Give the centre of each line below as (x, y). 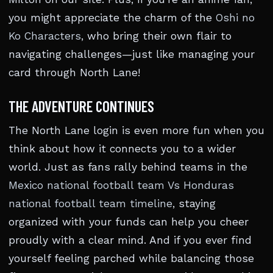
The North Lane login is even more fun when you (136, 130)
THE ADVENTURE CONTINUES (81, 106)
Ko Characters (45, 36)
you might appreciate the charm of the (112, 18)
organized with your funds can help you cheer (129, 222)
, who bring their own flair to (156, 36)
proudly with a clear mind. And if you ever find (130, 240)
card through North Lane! (74, 73)
